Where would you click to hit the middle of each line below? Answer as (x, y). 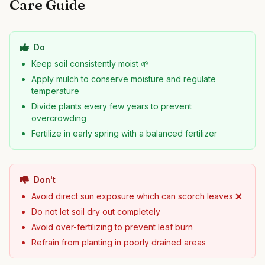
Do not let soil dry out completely (96, 211)
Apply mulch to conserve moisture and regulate (124, 79)
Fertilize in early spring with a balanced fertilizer (124, 133)
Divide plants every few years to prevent (112, 106)
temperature (55, 91)
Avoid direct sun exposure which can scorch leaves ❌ (137, 196)
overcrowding (59, 118)
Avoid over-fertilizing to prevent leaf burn (112, 227)
